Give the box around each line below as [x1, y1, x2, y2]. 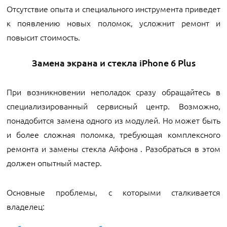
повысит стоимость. [7, 31, 80, 43]
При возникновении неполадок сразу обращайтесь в [7, 86, 220, 97]
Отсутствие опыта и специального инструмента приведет [7, 3, 220, 14]
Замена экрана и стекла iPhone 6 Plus [31, 57, 196, 68]
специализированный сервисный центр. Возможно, [7, 100, 220, 111]
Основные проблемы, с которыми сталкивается [7, 186, 220, 198]
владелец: [7, 201, 45, 212]
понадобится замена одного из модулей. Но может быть [7, 115, 220, 126]
